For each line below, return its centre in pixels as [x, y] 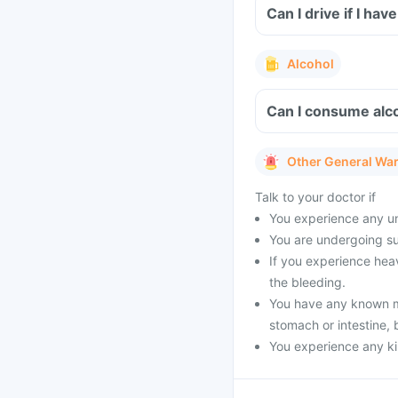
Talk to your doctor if [315, 197]
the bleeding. [307, 282]
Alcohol [310, 64]
